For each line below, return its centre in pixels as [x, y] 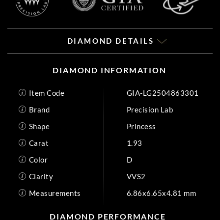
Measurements [55, 193]
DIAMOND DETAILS [112, 41]
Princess [141, 126]
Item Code [46, 93]
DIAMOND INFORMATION [110, 70]
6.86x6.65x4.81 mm [161, 193]
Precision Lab [150, 109]
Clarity [41, 176]
